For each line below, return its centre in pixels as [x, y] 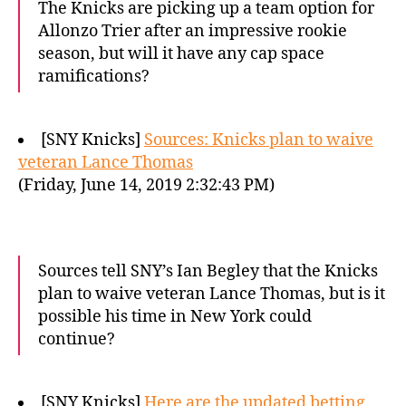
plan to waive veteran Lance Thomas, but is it [212, 294]
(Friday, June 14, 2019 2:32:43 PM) [146, 185]
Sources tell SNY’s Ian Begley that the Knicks [208, 271]
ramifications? [94, 77]
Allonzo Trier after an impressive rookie [193, 31]
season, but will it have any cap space [181, 54]
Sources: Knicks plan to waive [259, 140]
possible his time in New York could [175, 317]
